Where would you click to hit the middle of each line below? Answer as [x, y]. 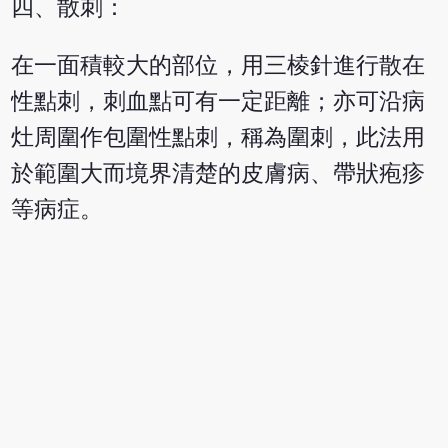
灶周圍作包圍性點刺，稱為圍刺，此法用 [218, 138]
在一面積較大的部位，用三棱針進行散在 [218, 66]
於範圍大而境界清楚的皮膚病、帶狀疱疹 [218, 174]
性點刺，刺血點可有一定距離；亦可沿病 [218, 102]
